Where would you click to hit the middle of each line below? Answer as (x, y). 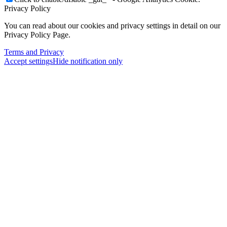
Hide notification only (88, 61)
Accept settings (28, 61)
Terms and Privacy (34, 52)
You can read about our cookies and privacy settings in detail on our (112, 25)
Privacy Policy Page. (37, 34)
